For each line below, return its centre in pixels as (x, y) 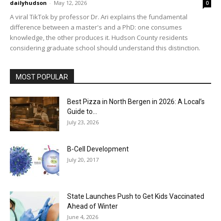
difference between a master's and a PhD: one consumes (96, 27)
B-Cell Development (98, 149)
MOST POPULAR (42, 77)
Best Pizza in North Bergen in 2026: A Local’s (136, 102)
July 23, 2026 (83, 122)
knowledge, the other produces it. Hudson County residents (99, 38)
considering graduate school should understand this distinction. (105, 48)
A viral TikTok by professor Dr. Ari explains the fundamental (99, 17)
